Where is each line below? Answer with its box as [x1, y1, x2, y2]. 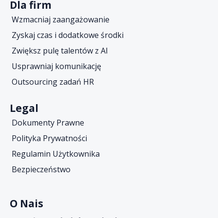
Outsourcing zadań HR [12, 76, 94, 87]
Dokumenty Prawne [12, 117, 84, 128]
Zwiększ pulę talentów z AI [12, 45, 108, 56]
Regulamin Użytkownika [12, 148, 100, 159]
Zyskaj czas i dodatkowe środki [12, 30, 124, 40]
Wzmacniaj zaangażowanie [12, 14, 109, 25]
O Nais [10, 197, 43, 210]
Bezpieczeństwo [12, 164, 71, 175]
